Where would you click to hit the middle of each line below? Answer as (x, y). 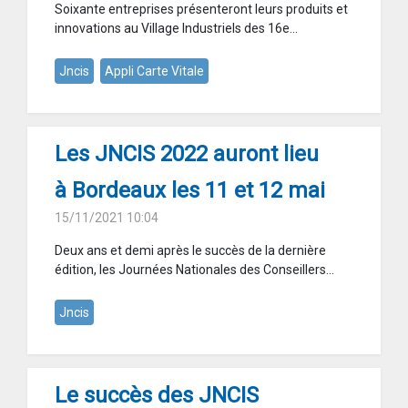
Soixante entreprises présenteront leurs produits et (201, 10)
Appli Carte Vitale (154, 71)
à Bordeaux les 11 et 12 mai (190, 191)
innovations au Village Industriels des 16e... (176, 29)
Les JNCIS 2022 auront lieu (187, 154)
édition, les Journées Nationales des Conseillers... (194, 270)
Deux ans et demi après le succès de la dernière (190, 251)
